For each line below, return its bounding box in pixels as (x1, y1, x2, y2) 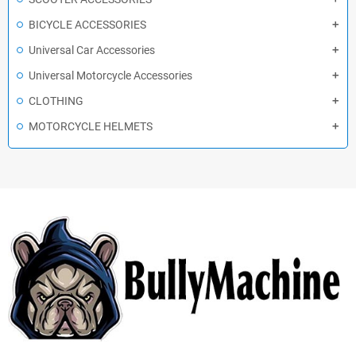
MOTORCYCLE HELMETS (29, 120, 153, 133)
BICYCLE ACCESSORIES (29, 18, 146, 31)
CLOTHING (29, 95, 83, 107)
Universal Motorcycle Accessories (29, 69, 192, 82)
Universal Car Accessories (29, 44, 155, 56)
